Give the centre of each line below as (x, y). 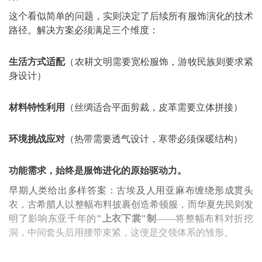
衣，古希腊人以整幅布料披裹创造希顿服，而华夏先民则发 (131, 204)
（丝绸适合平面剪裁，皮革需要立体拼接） (154, 107)
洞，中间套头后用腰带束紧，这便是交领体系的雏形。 (121, 232)
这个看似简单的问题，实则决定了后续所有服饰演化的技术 (131, 16)
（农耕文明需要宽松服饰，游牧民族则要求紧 (159, 62)
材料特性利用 (37, 107)
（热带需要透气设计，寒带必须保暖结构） (154, 139)
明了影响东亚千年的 (53, 218)
